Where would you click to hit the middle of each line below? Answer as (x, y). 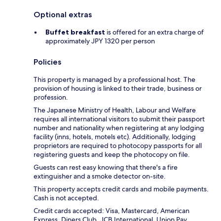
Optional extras (63, 15)
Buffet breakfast (75, 32)
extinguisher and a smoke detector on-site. (100, 176)
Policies (47, 62)
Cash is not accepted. (66, 198)
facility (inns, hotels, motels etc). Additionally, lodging (115, 137)
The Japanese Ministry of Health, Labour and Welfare (115, 110)
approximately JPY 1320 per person (100, 41)
